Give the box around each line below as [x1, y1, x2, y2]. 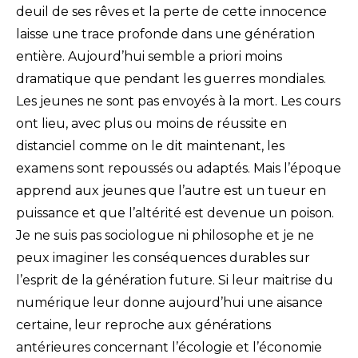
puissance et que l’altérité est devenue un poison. [16, 205, 334, 221]
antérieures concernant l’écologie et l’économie [16, 340, 322, 356]
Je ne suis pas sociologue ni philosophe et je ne [16, 228, 314, 244]
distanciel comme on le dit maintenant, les [16, 138, 284, 154]
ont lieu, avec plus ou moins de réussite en [16, 116, 287, 132]
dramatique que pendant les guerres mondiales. [16, 71, 326, 87]
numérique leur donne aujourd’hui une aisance [16, 295, 323, 311]
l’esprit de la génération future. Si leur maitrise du [16, 272, 333, 288]
